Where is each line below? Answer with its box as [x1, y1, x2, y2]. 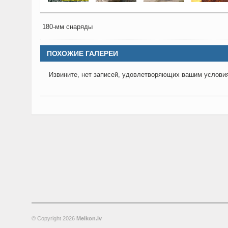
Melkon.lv [76, 215, 102, 221]
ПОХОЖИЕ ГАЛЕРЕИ [47, 49, 118, 58]
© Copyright [32, 215, 63, 221]
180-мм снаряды [42, 23, 93, 31]
